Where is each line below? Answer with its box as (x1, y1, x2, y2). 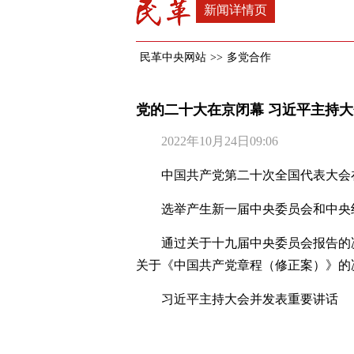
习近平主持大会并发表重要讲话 (161, 292, 338, 306)
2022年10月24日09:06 (136, 134, 278, 148)
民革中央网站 (140, 51, 206, 63)
